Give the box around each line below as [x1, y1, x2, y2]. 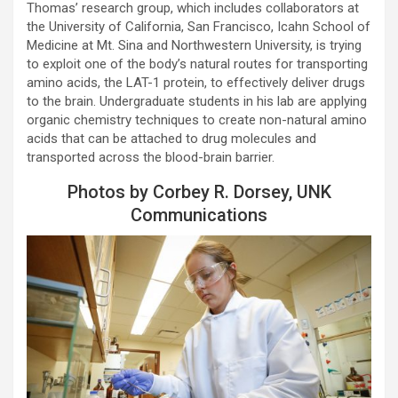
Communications [131, 203, 267, 226]
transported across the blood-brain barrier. [27, 148, 275, 165]
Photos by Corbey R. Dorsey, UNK [67, 180, 331, 203]
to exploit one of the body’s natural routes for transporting [27, 55, 368, 72]
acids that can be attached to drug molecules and [27, 130, 316, 147]
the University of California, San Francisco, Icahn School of [27, 18, 370, 35]
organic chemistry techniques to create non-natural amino [27, 111, 367, 128]
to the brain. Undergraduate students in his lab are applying [27, 92, 367, 109]
